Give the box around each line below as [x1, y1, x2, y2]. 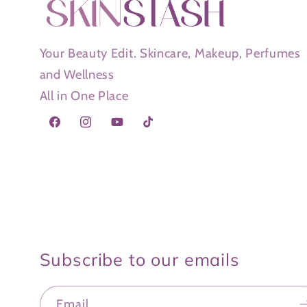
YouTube [109, 123, 152, 137]
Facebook [47, 123, 95, 137]
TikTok [140, 123, 173, 137]
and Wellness [39, 66, 114, 83]
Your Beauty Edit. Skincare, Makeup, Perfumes [39, 45, 301, 62]
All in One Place [39, 88, 129, 104]
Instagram [78, 123, 130, 137]
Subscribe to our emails [39, 249, 240, 271]
